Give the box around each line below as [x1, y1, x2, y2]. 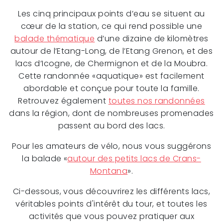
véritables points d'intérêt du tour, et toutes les [15, 198, 208, 210]
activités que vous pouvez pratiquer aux [28, 210, 195, 222]
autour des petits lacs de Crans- [67, 152, 201, 164]
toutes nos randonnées [108, 95, 205, 107]
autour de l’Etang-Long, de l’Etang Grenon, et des [10, 45, 213, 57]
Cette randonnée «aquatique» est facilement [18, 70, 205, 82]
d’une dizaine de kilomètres [95, 32, 209, 44]
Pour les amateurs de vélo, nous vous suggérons [11, 140, 212, 152]
